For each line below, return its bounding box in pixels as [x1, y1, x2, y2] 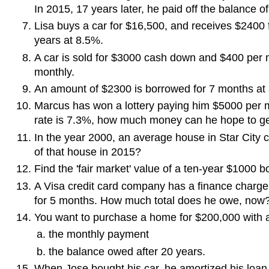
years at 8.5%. [34, 34, 103, 47]
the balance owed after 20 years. [49, 245, 206, 258]
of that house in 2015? [34, 145, 141, 158]
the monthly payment [49, 228, 150, 241]
